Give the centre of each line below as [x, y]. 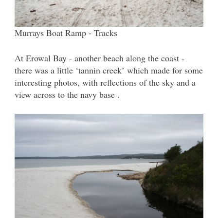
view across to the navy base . [67, 95]
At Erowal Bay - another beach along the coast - [100, 58]
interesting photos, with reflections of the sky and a [105, 82]
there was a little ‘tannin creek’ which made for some [109, 70]
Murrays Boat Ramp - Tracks [66, 33]
